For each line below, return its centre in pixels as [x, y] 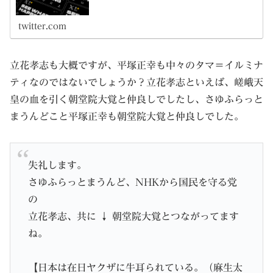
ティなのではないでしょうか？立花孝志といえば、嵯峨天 [136, 82]
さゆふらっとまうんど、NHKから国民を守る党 [132, 183]
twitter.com [43, 26]
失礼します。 [57, 165]
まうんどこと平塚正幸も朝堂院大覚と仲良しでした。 [127, 116]
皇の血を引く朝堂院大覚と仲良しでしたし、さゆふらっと [136, 99]
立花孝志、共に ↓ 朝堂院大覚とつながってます [133, 217]
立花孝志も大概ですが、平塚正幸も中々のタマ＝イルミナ [136, 65]
